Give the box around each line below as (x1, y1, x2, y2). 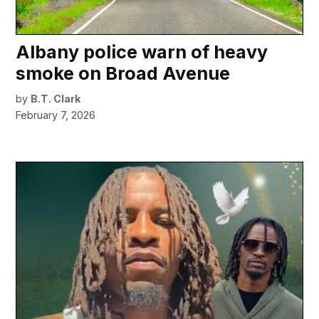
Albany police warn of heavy (16, 41, 268, 63)
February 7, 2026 (16, 108, 96, 121)
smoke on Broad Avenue (16, 62, 231, 84)
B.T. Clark (31, 92, 81, 105)
